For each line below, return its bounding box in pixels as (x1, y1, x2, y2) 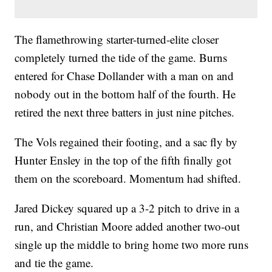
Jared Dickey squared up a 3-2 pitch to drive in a (15, 200, 240, 216)
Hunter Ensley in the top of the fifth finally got (15, 152, 232, 168)
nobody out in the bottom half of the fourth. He (15, 86, 236, 102)
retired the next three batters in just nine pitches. (15, 104, 235, 120)
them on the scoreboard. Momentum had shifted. (15, 171, 242, 186)
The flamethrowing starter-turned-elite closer (15, 32, 219, 47)
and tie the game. (15, 255, 94, 271)
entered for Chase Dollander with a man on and (15, 68, 234, 84)
